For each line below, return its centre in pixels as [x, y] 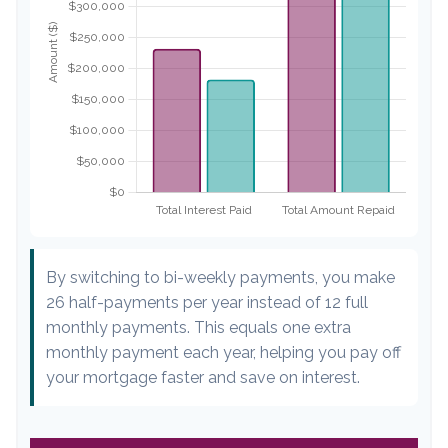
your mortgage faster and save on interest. [203, 377]
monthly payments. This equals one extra [198, 327]
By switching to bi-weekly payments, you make [220, 277]
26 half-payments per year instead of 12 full [207, 302]
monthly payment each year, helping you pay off [223, 352]
